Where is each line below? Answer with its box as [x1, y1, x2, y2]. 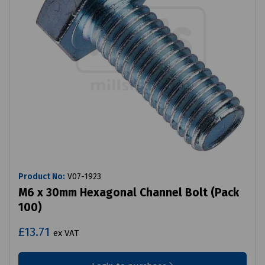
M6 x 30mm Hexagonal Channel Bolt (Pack [18, 186, 239, 200]
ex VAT [53, 228, 79, 239]
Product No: [18, 172, 65, 182]
